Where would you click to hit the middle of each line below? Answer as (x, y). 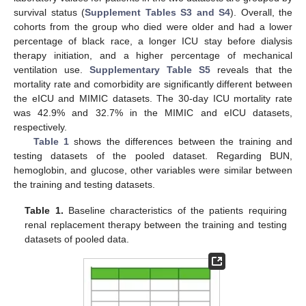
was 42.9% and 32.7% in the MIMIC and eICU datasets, (153, 112)
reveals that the (251, 69)
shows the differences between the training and (181, 141)
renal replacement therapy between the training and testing (156, 224)
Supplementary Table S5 (150, 69)
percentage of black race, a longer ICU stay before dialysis (153, 41)
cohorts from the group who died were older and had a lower (153, 26)
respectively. (40, 127)
